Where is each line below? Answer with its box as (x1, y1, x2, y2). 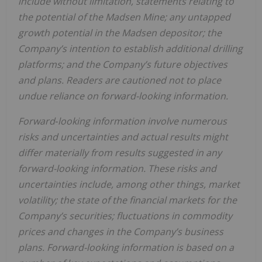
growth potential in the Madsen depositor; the (18, 26, 222, 39)
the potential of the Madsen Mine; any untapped (18, 10, 230, 23)
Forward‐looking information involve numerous (18, 114, 227, 127)
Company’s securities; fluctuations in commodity (18, 209, 232, 222)
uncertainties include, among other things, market (18, 177, 240, 191)
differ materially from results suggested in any (18, 146, 222, 159)
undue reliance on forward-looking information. (18, 89, 228, 102)
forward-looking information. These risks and (18, 161, 216, 175)
